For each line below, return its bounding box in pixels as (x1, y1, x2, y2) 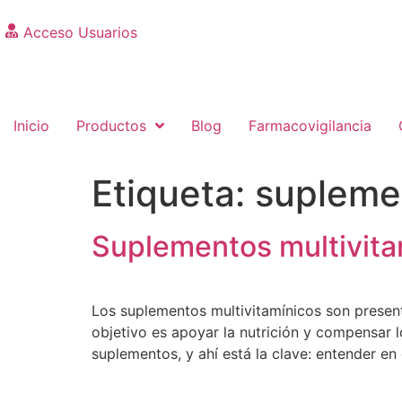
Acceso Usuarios (23, 23, 137, 41)
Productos (76, 117, 146, 135)
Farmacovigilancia (249, 117, 371, 135)
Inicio (13, 117, 49, 135)
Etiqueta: (92, 171, 255, 215)
